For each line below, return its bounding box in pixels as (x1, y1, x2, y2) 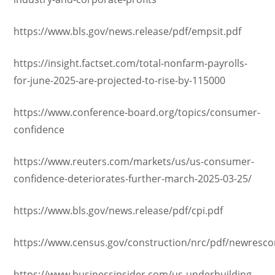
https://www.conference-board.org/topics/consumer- (14, 106, 261, 119)
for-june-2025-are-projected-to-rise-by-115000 (14, 74, 226, 87)
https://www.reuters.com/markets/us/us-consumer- (14, 155, 255, 168)
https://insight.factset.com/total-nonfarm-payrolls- (14, 56, 248, 70)
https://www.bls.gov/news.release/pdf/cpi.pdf (14, 204, 223, 217)
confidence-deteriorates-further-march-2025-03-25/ (14, 172, 252, 185)
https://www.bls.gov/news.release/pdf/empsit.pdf (14, 25, 242, 38)
